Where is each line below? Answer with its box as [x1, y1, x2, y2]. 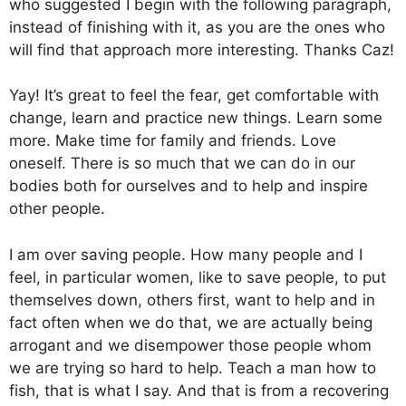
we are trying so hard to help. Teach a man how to [9, 358, 376, 377]
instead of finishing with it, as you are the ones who [9, 17, 385, 36]
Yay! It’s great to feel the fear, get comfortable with [9, 86, 379, 104]
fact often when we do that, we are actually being [9, 313, 372, 332]
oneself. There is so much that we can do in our [9, 154, 355, 172]
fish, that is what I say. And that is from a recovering [9, 381, 389, 400]
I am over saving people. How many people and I [9, 245, 362, 264]
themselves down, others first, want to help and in [9, 290, 375, 309]
